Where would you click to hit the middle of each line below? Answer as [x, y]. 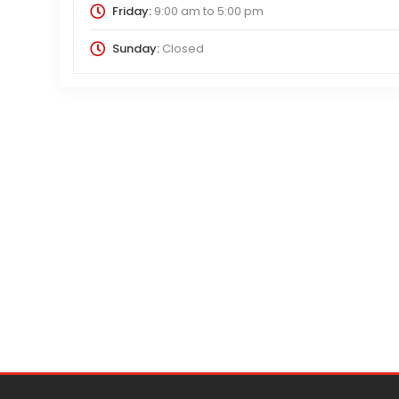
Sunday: [135, 48]
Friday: [131, 11]
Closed [181, 48]
